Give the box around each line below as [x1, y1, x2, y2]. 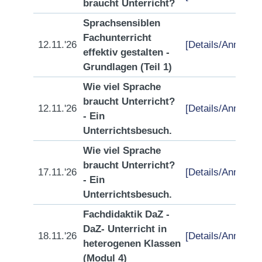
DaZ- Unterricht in [83, 223, 167, 235]
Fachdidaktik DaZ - [83, 208, 170, 220]
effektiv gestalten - [83, 46, 170, 58]
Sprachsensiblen [83, 17, 160, 29]
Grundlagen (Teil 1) [83, 61, 172, 73]
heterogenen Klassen [83, 237, 181, 250]
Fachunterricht [83, 32, 151, 44]
